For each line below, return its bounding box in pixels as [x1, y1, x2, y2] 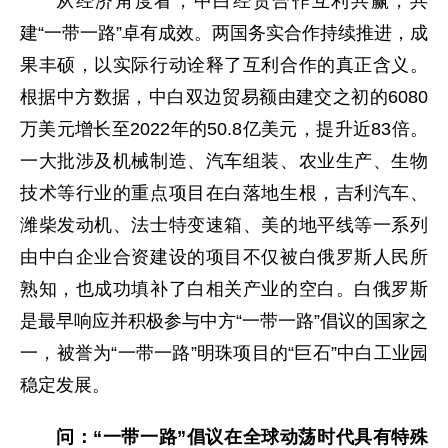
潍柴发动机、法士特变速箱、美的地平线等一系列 [20, 215, 428, 236]
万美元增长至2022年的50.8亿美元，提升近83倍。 [20, 119, 428, 140]
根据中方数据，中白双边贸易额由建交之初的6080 [20, 87, 428, 108]
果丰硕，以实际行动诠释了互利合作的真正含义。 [20, 55, 428, 76]
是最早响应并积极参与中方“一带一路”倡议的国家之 [20, 311, 428, 332]
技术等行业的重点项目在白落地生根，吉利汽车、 [20, 183, 428, 204]
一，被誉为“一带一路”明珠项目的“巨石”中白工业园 [20, 343, 428, 364]
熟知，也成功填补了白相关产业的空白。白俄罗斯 [20, 279, 428, 300]
